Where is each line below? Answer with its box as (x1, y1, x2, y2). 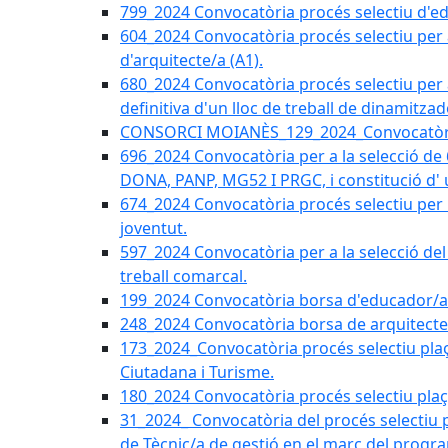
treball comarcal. (120, 265, 247, 287)
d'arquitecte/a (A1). (120, 49, 263, 71)
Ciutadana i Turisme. (120, 361, 274, 383)
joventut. (120, 217, 187, 239)
